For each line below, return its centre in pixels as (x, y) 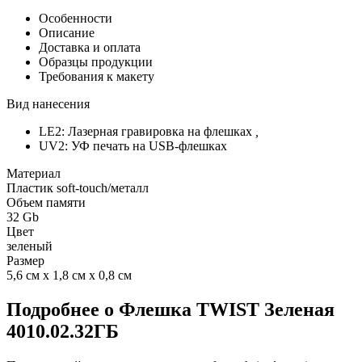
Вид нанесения (48, 103)
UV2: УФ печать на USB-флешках (133, 145)
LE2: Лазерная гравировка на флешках (147, 131)
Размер (25, 260)
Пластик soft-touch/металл (78, 187)
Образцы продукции (96, 61)
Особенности (76, 18)
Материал (34, 173)
